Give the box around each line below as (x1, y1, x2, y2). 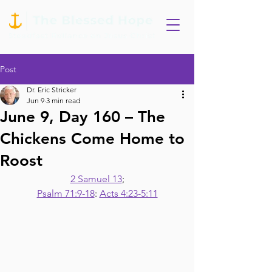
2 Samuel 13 (70, 173, 122, 185)
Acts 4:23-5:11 (99, 188, 158, 199)
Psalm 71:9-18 (36, 188, 95, 199)
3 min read (46, 96, 80, 105)
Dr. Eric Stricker (27, 85, 76, 94)
